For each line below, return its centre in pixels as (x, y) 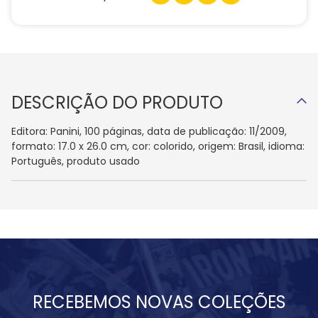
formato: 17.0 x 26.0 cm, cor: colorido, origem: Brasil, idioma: (158, 147)
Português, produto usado (76, 161)
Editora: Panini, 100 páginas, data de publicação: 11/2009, (149, 132)
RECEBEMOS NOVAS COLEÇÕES (159, 302)
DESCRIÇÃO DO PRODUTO (117, 103)
